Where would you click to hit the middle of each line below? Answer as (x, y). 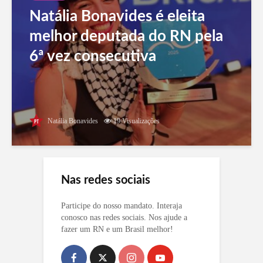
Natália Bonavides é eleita (117, 17)
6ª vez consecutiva (93, 57)
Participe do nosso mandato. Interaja (122, 206)
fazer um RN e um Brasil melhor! (117, 230)
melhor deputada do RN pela (126, 37)
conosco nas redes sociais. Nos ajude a (124, 218)
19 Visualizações (136, 121)
